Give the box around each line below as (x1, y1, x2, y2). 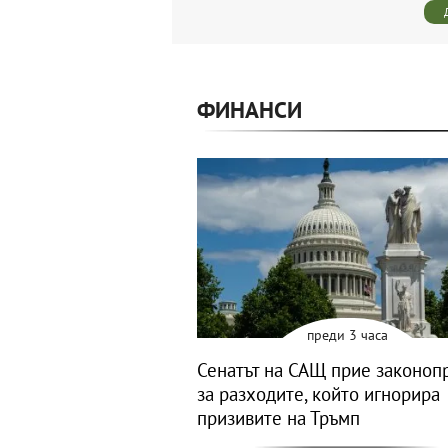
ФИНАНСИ (197, 95, 302, 125)
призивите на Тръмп (197, 405, 360, 430)
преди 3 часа (306, 325, 388, 344)
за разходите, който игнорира (197, 381, 440, 406)
